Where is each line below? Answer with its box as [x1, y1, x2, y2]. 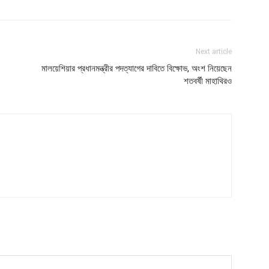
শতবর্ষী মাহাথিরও [184, 76, 232, 86]
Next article [196, 47, 232, 56]
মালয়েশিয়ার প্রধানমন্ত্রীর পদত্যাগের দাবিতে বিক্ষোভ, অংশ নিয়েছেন [41, 63, 232, 74]
